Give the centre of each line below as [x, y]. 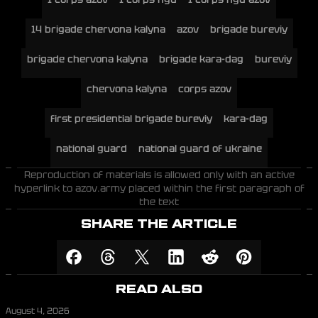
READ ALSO [159, 289]
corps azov [205, 89]
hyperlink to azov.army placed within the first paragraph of [159, 188]
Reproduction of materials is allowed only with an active [159, 175]
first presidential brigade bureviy [131, 119]
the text [159, 202]
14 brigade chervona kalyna [98, 29]
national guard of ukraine [200, 148]
